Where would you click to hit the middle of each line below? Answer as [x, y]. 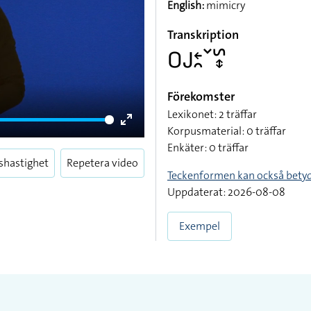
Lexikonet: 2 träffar [212, 114]
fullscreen [150, 154]
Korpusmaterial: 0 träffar [227, 131]
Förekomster [201, 96]
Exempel [200, 226]
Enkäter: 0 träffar [208, 148]
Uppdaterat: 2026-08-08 [226, 192]
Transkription [203, 35]
